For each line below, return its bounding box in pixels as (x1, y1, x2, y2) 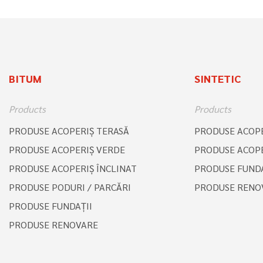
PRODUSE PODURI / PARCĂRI (9, 180, 131, 193)
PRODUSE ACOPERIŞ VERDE (9, 143, 125, 156)
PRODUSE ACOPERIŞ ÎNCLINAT (9, 161, 137, 174)
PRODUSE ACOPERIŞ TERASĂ (9, 124, 129, 137)
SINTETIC (194, 71, 241, 85)
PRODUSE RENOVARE (9, 218, 98, 231)
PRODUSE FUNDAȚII (9, 199, 92, 212)
